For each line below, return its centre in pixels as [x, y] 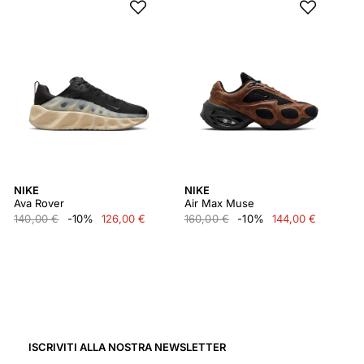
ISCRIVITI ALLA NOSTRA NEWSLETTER [127, 347]
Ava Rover [39, 203]
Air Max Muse [219, 203]
